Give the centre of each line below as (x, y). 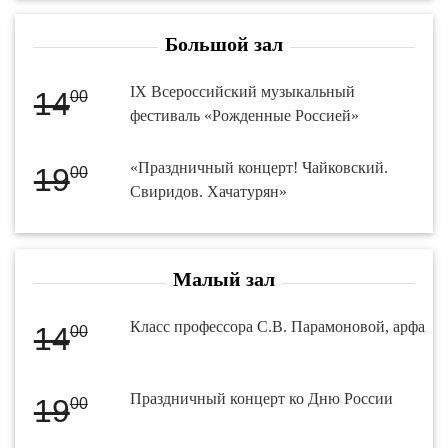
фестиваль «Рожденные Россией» (245, 115)
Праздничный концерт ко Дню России (262, 399)
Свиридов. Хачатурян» (209, 191)
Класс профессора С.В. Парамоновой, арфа (278, 327)
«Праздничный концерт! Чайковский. (259, 167)
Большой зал (224, 43)
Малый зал (224, 279)
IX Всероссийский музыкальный (243, 91)
